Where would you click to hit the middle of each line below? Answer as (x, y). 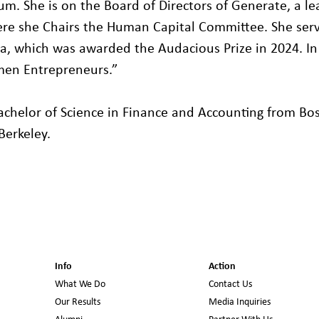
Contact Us (230, 284)
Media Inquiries (239, 302)
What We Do (80, 284)
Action (222, 267)
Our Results (77, 302)
